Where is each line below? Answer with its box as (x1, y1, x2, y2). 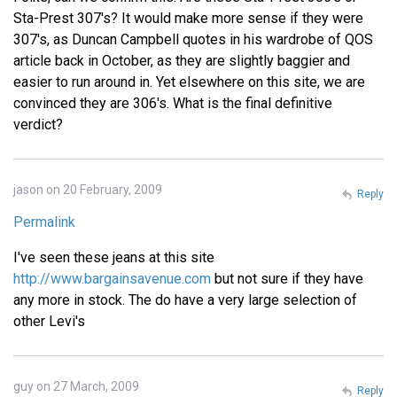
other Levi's (13, 312, 85, 330)
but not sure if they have (211, 269, 363, 287)
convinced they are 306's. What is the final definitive (13, 94, 332, 112)
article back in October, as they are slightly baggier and (13, 51, 350, 69)
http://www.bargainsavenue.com (13, 269, 211, 287)
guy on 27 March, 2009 (13, 378, 139, 393)
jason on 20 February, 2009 (13, 182, 162, 197)
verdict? (13, 115, 63, 133)
